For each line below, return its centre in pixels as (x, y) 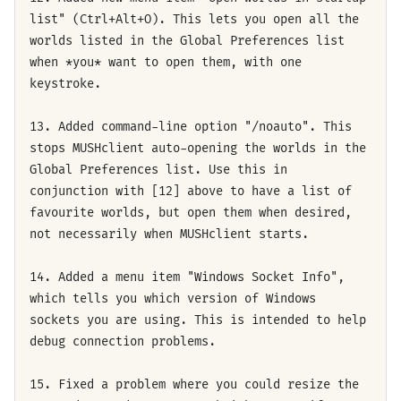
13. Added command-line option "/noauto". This (191, 126)
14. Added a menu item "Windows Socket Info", (187, 277)
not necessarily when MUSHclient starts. (169, 234)
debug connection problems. (123, 341)
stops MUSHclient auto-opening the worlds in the (198, 148)
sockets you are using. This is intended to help (198, 320)
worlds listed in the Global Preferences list (187, 40)
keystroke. (65, 83)
